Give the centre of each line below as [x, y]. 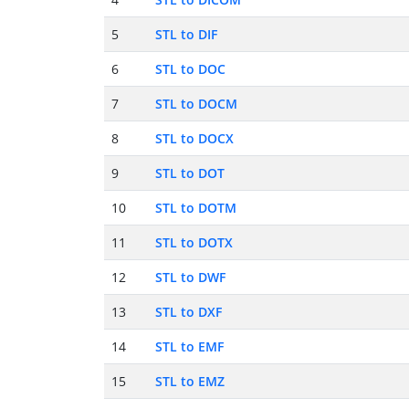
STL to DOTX [194, 243]
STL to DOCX [194, 139]
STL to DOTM [196, 208]
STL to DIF [186, 35]
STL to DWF [190, 278]
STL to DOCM [196, 104]
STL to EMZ [190, 382]
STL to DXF [189, 312]
